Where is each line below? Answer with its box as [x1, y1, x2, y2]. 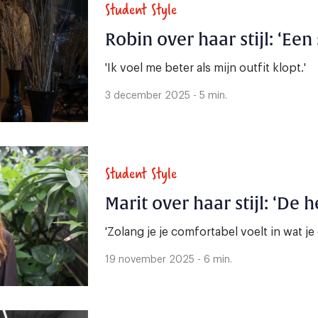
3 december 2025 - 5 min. [105, 90, 227, 101]
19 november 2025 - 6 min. [105, 254, 232, 265]
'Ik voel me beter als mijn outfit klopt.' [105, 62, 306, 74]
